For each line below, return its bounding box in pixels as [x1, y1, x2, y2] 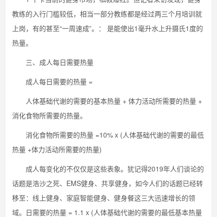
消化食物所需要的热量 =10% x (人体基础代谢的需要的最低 [12, 130, 204, 139]
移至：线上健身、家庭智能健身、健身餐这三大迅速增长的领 [12, 193, 195, 202]
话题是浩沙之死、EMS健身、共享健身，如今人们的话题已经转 [12, 178, 203, 188]
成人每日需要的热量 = [12, 77, 93, 86]
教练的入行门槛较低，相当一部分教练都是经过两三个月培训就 [12, 9, 202, 18]
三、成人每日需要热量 [12, 57, 93, 67]
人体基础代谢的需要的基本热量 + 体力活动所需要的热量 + [12, 96, 202, 106]
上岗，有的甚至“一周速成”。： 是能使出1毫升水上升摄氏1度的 [12, 23, 203, 33]
